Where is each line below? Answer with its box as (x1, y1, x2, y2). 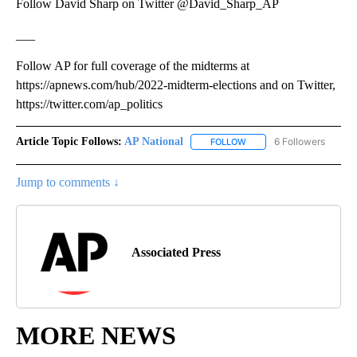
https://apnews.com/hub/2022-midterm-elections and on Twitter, (16, 77, 335, 92)
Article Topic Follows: (16, 135, 122, 147)
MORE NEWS (16, 320, 176, 350)
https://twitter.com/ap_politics (16, 96, 163, 111)
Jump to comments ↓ (16, 175, 120, 189)
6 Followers (274, 135, 325, 147)
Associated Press (131, 245, 221, 259)
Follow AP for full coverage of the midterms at (16, 58, 249, 73)
